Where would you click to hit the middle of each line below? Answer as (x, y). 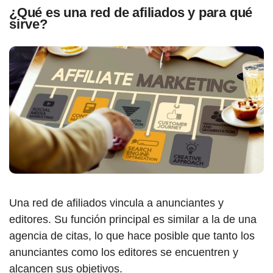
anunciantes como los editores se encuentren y (124, 252)
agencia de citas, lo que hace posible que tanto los (132, 236)
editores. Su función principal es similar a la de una (133, 219)
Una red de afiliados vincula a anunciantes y (116, 203)
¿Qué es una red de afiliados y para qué (131, 12)
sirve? (28, 24)
